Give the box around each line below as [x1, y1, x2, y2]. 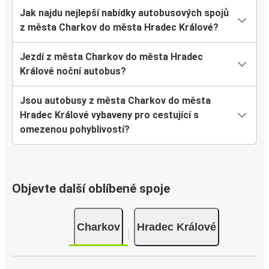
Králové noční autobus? [20, 65, 126, 77]
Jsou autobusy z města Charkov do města [20, 95, 211, 107]
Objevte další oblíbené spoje [12, 181, 170, 196]
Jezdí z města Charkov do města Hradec [20, 51, 203, 63]
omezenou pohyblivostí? [20, 124, 130, 136]
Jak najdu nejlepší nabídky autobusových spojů [20, 7, 229, 19]
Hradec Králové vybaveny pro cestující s [20, 109, 199, 121]
